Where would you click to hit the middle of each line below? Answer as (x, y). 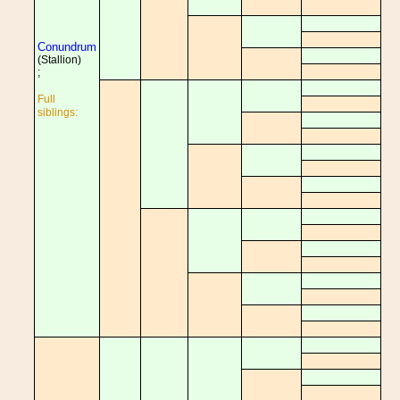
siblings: (58, 112)
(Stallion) (59, 60)
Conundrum (67, 47)
